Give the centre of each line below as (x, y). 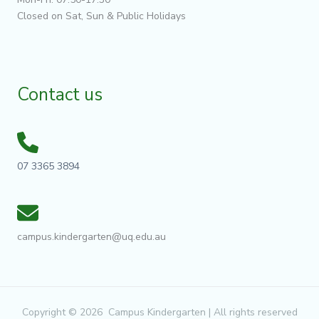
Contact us (60, 95)
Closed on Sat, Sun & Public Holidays (101, 16)
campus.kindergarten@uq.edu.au (91, 236)
